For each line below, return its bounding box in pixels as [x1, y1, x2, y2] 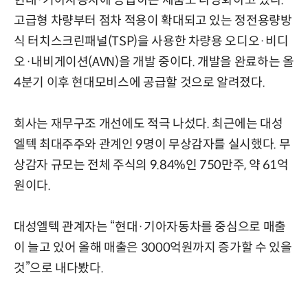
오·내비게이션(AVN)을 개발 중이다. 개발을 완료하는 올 [14, 54, 294, 70]
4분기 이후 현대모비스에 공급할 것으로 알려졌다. [14, 75, 265, 91]
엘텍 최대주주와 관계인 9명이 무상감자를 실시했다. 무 [14, 137, 291, 153]
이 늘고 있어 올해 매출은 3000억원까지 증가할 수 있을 [14, 240, 292, 256]
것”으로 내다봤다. [14, 261, 104, 276]
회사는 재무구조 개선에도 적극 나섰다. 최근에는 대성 [14, 116, 283, 132]
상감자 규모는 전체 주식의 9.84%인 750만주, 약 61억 [14, 157, 289, 173]
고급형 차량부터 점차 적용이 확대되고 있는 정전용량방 [14, 13, 292, 29]
